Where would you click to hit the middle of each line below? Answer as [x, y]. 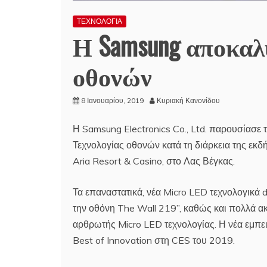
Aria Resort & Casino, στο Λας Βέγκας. [154, 161]
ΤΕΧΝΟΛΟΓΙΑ [100, 21]
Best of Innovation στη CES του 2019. [154, 240]
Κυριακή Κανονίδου [188, 100]
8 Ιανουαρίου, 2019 [112, 100]
